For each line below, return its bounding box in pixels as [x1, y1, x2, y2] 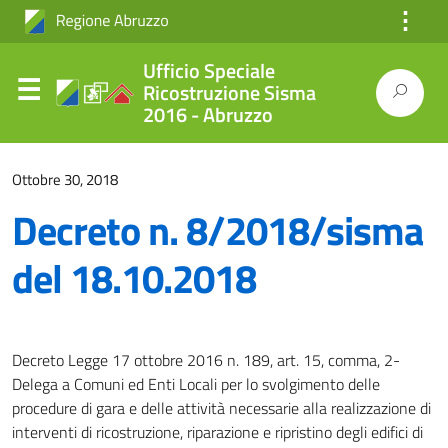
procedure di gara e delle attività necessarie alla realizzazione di [12, 396, 431, 420]
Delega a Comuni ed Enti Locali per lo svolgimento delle [12, 372, 380, 396]
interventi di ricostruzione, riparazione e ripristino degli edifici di [12, 420, 423, 444]
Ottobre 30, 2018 [12, 168, 118, 191]
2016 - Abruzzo [142, 99, 273, 130]
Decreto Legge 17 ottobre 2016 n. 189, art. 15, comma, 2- [12, 348, 400, 372]
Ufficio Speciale [142, 55, 275, 86]
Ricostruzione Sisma [142, 77, 316, 108]
